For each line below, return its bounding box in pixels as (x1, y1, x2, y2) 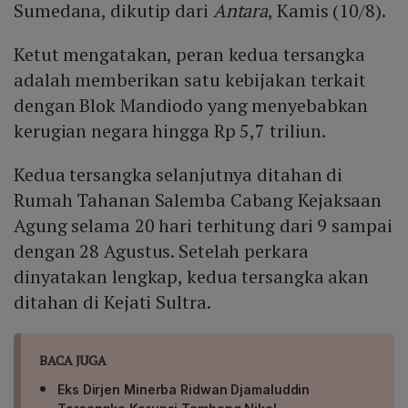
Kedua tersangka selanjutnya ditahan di (14, 162, 343, 188)
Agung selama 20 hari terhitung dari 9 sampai (14, 213, 393, 239)
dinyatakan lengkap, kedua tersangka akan (14, 264, 369, 290)
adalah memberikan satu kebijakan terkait (14, 67, 366, 93)
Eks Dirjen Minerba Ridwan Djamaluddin (57, 382, 311, 398)
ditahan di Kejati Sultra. (14, 290, 211, 315)
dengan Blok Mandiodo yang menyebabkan (14, 93, 369, 118)
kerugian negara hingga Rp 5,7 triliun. (14, 118, 327, 144)
